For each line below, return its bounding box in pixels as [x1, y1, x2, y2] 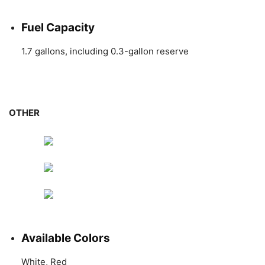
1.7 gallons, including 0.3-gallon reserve [21, 45, 189, 57]
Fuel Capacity [21, 20, 95, 34]
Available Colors [21, 231, 110, 245]
